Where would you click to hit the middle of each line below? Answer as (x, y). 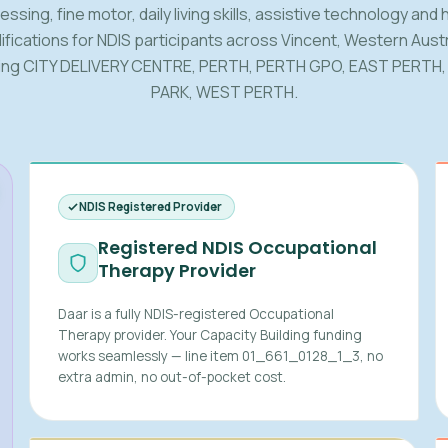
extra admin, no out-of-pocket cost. (172, 377)
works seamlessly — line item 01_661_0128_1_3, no (221, 356)
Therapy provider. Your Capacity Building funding (210, 335)
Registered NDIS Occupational (238, 247)
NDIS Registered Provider (151, 206)
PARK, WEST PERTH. (224, 92)
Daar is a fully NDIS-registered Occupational (196, 314)
